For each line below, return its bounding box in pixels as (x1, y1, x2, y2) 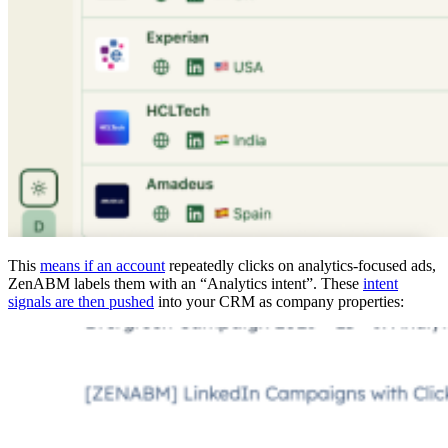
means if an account (40, 257, 165, 275)
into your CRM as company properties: (154, 293, 404, 311)
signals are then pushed (8, 293, 154, 311)
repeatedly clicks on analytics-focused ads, (165, 257, 436, 275)
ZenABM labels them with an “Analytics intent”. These (8, 275, 363, 293)
